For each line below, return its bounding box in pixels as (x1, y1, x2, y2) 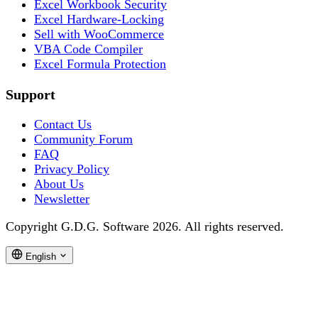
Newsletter (34, 192, 89, 207)
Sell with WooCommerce (34, 27, 164, 42)
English (26, 251, 56, 263)
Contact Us (34, 117, 92, 132)
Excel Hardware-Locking (34, 12, 164, 27)
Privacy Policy (34, 162, 109, 177)
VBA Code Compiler (34, 42, 143, 57)
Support (6, 86, 55, 102)
